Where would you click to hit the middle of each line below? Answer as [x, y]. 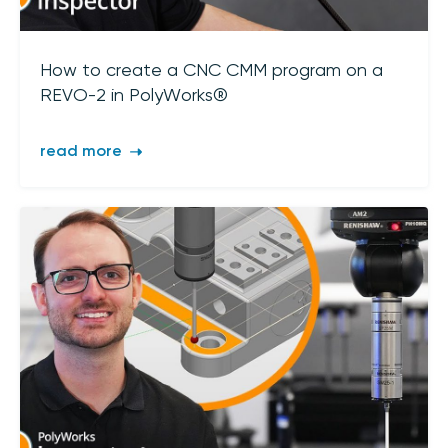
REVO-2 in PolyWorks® [134, 96]
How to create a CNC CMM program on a [211, 71]
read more [83, 152]
